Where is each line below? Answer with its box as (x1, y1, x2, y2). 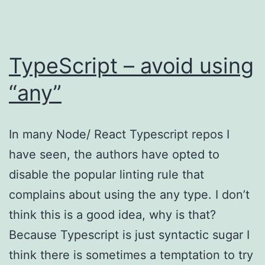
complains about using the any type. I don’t (9, 187, 250, 202)
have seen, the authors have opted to (9, 147, 219, 161)
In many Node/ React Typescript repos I (9, 127, 230, 141)
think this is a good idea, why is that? (9, 207, 216, 222)
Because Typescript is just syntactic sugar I (9, 227, 250, 242)
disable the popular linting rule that (9, 167, 204, 182)
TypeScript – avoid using (9, 52, 254, 79)
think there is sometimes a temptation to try (9, 247, 253, 262)
